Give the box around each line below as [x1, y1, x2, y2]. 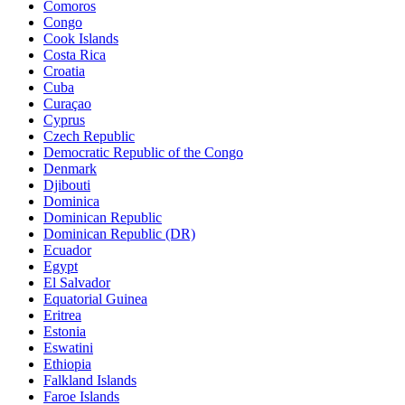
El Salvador [43, 274, 110, 290]
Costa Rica [43, 46, 106, 62]
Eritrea [43, 306, 81, 323]
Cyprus [43, 111, 85, 127]
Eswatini [43, 339, 93, 355]
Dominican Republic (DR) [43, 225, 195, 241]
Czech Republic [43, 127, 135, 144]
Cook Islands [43, 30, 118, 46]
